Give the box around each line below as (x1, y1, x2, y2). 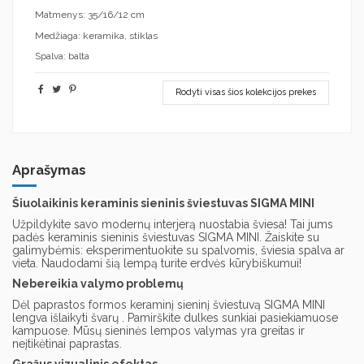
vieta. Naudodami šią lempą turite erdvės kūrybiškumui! (12, 256, 301, 270)
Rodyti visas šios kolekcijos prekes (175, 87, 316, 98)
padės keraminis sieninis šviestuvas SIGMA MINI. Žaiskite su (12, 230, 319, 244)
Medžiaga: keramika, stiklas (35, 29, 158, 41)
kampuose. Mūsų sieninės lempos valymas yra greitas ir (12, 323, 305, 337)
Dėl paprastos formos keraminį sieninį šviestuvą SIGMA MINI (12, 297, 325, 311)
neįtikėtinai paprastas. (12, 336, 122, 350)
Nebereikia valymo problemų (12, 277, 184, 291)
